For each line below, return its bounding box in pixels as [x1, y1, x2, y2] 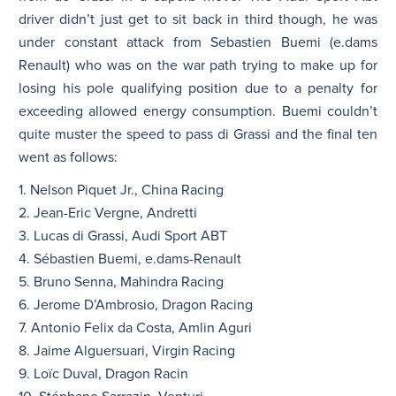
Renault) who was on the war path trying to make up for [19, 57, 377, 75]
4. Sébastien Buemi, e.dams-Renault [19, 250, 241, 269]
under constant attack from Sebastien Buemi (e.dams [19, 34, 377, 52]
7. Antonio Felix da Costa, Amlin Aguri [19, 319, 252, 338]
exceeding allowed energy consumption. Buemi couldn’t [19, 103, 377, 121]
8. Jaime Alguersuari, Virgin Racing [19, 342, 235, 361]
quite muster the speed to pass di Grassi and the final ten [19, 126, 377, 144]
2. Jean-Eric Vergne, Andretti [19, 204, 197, 223]
